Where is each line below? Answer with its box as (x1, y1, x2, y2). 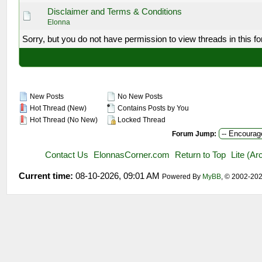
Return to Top (175, 150, 226, 160)
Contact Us (45, 150, 89, 160)
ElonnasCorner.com (94, 150, 170, 160)
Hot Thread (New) (28, 104, 87, 112)
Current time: (19, 171, 74, 181)
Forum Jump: (171, 130, 216, 138)
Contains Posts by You (116, 104, 189, 112)
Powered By (162, 173, 203, 181)
